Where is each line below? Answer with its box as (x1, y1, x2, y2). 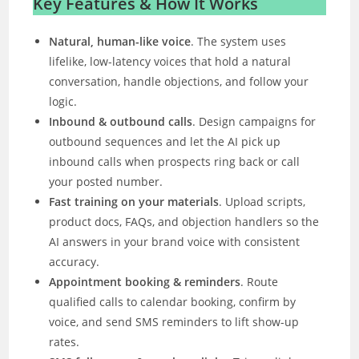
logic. (49, 93, 78, 109)
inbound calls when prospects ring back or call (49, 153, 301, 169)
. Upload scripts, (219, 193, 306, 209)
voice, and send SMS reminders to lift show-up (49, 313, 300, 329)
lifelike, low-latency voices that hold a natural (49, 53, 292, 69)
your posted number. (49, 173, 163, 189)
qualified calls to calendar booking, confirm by (49, 293, 296, 309)
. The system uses (191, 33, 287, 49)
